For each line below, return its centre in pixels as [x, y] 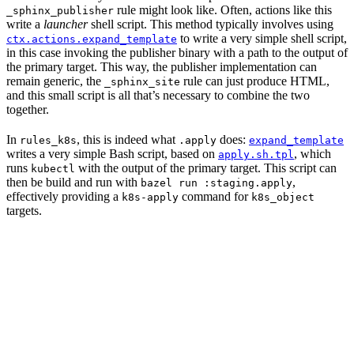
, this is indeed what [128, 139]
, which [313, 153]
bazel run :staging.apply [217, 183]
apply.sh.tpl [256, 154]
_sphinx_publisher [60, 10]
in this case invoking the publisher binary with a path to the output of [177, 52]
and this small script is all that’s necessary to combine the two [158, 95]
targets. [24, 210]
